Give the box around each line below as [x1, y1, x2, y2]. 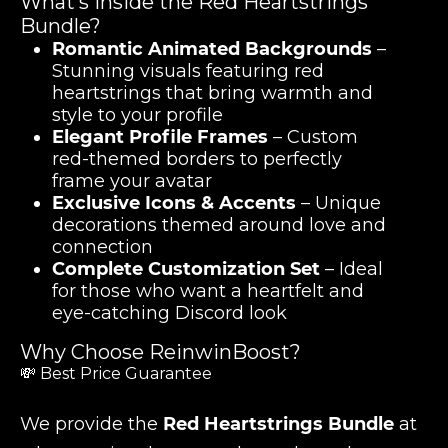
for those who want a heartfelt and [52, 280, 364, 302]
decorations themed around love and [52, 214, 386, 236]
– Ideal [320, 258, 383, 280]
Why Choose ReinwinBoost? [20, 340, 301, 364]
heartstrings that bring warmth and [52, 82, 373, 104]
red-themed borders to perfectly [52, 148, 342, 170]
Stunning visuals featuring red [52, 60, 324, 82]
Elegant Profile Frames [52, 126, 268, 148]
